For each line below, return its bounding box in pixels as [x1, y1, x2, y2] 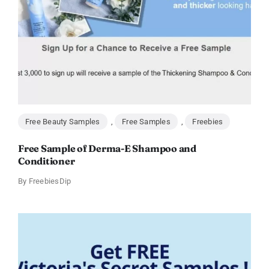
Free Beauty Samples [25, 117, 100, 127]
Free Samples [122, 117, 171, 127]
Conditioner [17, 155, 75, 168]
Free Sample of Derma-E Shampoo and [17, 142, 196, 155]
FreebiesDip [28, 177, 71, 186]
